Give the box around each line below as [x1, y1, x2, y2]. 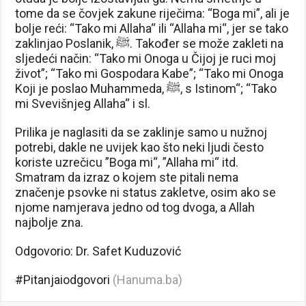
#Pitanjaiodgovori [15, 272, 111, 287]
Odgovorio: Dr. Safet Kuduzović [15, 243, 182, 258]
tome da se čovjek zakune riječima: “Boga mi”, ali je [15, 5, 290, 20]
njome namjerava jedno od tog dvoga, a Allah [15, 199, 255, 214]
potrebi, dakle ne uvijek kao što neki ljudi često [15, 139, 264, 154]
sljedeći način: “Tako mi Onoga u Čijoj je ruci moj [15, 51, 277, 66]
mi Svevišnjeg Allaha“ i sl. [15, 96, 151, 111]
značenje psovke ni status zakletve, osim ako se [15, 184, 277, 199]
